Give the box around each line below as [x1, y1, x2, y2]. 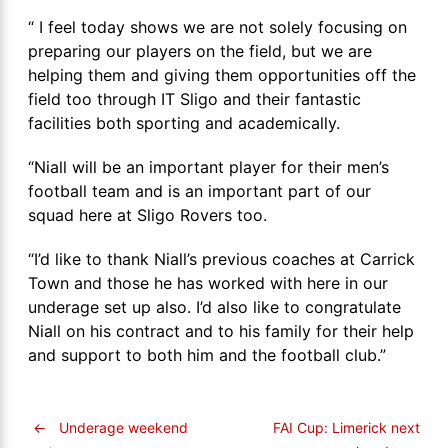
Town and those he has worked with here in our [28, 273, 388, 294]
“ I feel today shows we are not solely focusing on [28, 17, 407, 38]
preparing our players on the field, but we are [28, 41, 372, 62]
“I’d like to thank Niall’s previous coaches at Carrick [28, 249, 415, 270]
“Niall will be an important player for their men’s [28, 157, 389, 178]
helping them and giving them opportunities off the [28, 65, 416, 86]
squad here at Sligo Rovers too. [28, 205, 267, 226]
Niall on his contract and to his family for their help [28, 321, 414, 342]
